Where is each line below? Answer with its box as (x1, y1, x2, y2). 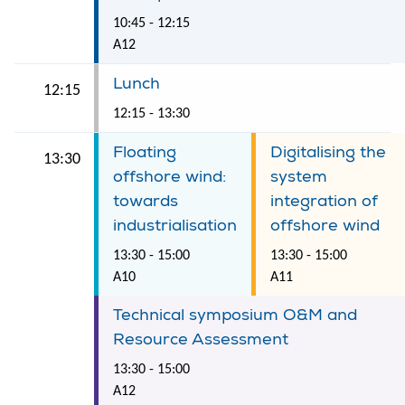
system (270, 165, 327, 187)
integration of (270, 190, 378, 212)
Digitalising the (270, 141, 386, 163)
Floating (113, 141, 176, 163)
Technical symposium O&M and (113, 304, 357, 325)
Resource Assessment (113, 328, 288, 350)
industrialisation (113, 214, 237, 236)
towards (113, 190, 178, 212)
